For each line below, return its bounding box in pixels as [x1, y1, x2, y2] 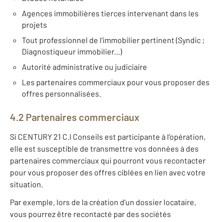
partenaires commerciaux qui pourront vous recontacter [10, 156, 206, 166]
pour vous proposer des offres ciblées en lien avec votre [10, 167, 206, 177]
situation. [10, 179, 43, 189]
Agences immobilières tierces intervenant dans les [22, 8, 199, 18]
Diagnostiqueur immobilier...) [22, 47, 122, 56]
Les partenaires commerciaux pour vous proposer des [22, 77, 210, 87]
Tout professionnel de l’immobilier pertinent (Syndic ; [22, 35, 205, 45]
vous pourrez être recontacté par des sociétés [10, 209, 171, 219]
